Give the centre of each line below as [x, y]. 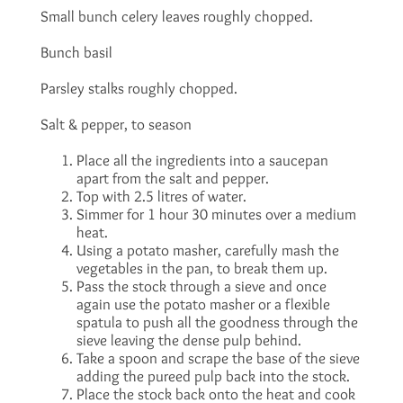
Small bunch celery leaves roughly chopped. [176, 16]
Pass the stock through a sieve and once [201, 286]
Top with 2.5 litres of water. [161, 196]
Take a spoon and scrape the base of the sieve [218, 358]
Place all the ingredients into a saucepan [202, 160]
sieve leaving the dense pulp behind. [188, 340]
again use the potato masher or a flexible [203, 304]
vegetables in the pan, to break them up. [201, 268]
